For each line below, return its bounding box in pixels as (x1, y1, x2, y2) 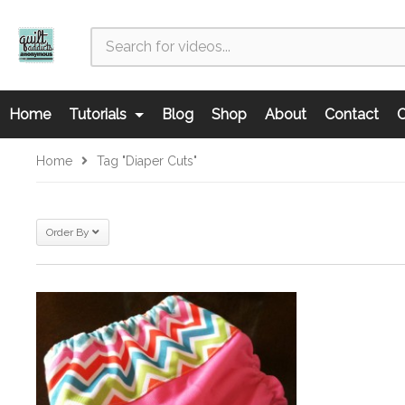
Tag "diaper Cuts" (97, 154, 197, 168)
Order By (46, 226, 89, 239)
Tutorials (69, 106, 130, 123)
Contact (325, 106, 379, 123)
